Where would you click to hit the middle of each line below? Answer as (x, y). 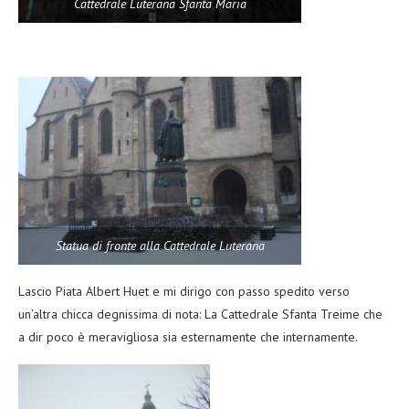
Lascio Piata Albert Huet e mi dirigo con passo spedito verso (184, 292)
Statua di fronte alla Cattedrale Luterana (160, 246)
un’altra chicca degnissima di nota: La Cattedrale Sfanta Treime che (200, 315)
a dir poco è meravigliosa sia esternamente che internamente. (188, 337)
